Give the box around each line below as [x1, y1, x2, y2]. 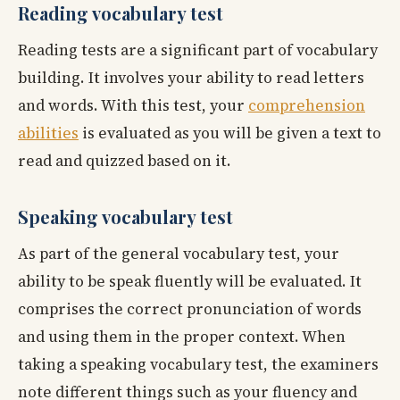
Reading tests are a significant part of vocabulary [18, 39, 378, 62]
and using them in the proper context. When [18, 326, 346, 348]
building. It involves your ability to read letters [18, 67, 364, 89]
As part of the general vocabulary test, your [18, 243, 339, 265]
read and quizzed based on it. [18, 150, 231, 172]
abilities [18, 122, 79, 145]
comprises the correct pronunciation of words [18, 298, 362, 321]
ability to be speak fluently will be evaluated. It [18, 271, 362, 293]
